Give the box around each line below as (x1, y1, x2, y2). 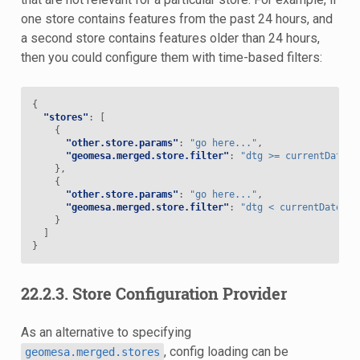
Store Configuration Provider (72, 282, 287, 304)
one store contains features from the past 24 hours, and (20, 10, 333, 27)
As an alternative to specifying (20, 324, 191, 340)
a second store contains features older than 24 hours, (20, 30, 320, 46)
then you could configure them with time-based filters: (20, 49, 322, 65)
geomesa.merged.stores (24, 345, 160, 358)
